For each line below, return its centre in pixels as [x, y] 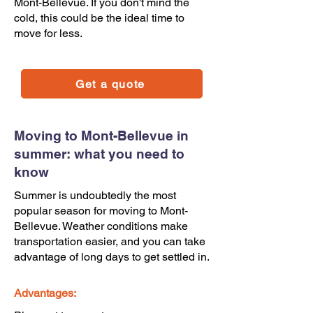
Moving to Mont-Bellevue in [101, 136]
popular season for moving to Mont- [101, 211]
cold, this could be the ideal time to [99, 18]
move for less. [48, 33]
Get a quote [110, 84]
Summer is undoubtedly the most [95, 195]
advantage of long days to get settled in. [112, 257]
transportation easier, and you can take [110, 241]
